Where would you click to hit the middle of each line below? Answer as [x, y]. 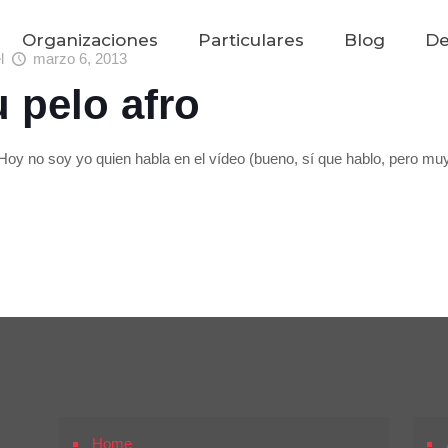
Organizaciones [90, 40]
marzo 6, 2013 [80, 58]
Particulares [251, 40]
